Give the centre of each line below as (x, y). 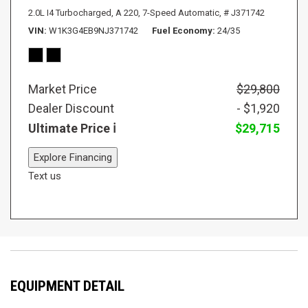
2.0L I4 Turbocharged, (71, 12)
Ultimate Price (70, 128)
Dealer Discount (71, 108)
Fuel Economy (182, 30)
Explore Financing (73, 157)
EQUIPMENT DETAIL (67, 286)
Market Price (63, 89)
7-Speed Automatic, (182, 12)
